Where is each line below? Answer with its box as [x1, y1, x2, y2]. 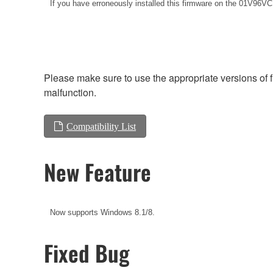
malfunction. [44, 85, 96, 99]
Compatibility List [66, 121, 136, 131]
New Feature [44, 155, 151, 188]
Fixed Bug [44, 236, 130, 269]
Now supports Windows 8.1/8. [50, 208, 155, 218]
